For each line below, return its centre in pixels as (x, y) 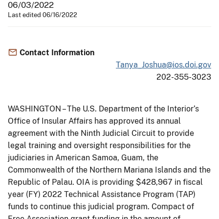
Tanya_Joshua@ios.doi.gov (164, 65)
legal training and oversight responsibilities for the (99, 145)
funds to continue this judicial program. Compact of (101, 206)
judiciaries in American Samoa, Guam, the (83, 157)
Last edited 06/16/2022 (43, 15)
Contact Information (57, 52)
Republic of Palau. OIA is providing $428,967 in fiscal (105, 182)
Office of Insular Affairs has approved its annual (94, 121)
